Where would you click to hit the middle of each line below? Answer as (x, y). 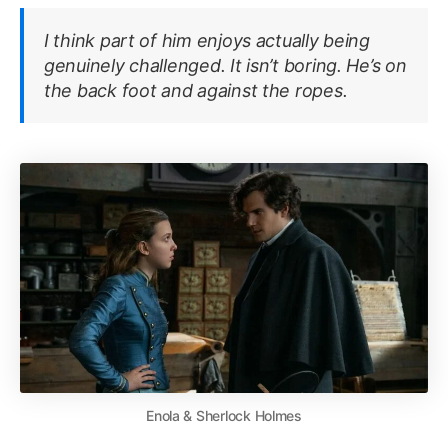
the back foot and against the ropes (193, 91)
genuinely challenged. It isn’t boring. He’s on (225, 66)
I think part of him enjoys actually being (207, 41)
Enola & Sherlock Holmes (224, 415)
